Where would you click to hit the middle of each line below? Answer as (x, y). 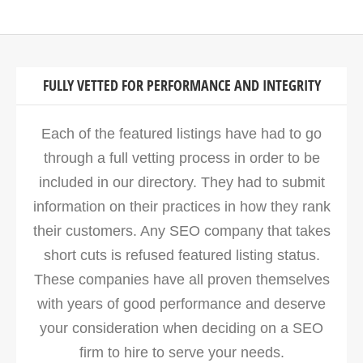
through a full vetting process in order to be (181, 158)
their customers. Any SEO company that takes (181, 231)
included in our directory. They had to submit (181, 183)
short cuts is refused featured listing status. (181, 256)
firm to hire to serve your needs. (181, 353)
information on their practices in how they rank (181, 207)
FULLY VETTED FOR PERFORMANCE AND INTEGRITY (181, 86)
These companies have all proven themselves (181, 280)
